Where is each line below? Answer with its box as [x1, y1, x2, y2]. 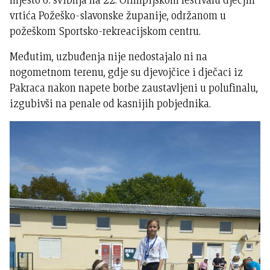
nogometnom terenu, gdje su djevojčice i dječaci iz [10, 64, 243, 80]
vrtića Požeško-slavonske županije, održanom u [10, 8, 227, 24]
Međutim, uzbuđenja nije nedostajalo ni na [10, 49, 208, 64]
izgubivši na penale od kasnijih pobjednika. [10, 96, 212, 111]
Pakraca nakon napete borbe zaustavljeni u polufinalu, [10, 80, 259, 96]
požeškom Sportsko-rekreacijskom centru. [10, 24, 201, 39]
